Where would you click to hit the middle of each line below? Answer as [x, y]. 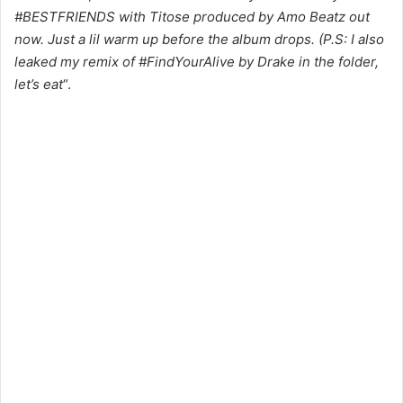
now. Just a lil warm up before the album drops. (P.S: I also [199, 40]
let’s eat [39, 85]
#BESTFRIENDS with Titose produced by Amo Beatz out [192, 17]
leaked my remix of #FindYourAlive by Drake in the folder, [197, 62]
